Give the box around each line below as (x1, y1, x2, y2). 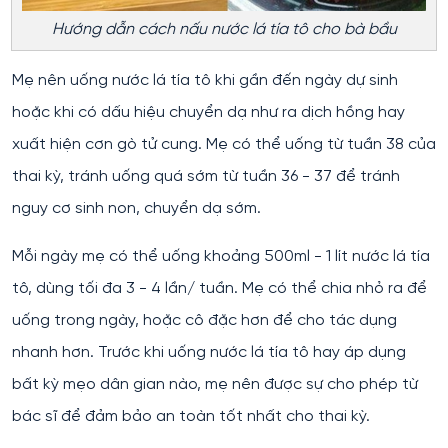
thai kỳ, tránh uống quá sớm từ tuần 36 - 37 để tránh (12, 167, 400, 185)
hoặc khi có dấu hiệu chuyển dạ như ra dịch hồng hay (12, 103, 405, 121)
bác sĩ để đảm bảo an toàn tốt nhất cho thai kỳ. (12, 407, 370, 425)
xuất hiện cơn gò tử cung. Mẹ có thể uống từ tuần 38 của (12, 135, 436, 153)
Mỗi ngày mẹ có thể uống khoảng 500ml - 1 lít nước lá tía (12, 247, 430, 265)
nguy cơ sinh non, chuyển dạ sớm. (12, 199, 261, 217)
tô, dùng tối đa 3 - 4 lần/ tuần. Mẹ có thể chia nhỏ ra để (12, 279, 427, 297)
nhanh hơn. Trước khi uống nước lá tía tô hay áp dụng (12, 343, 406, 361)
